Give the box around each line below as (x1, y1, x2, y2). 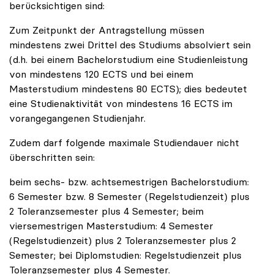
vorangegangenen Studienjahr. (9, 112, 146, 125)
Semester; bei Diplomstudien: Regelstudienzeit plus (9, 249, 242, 262)
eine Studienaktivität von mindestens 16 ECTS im (9, 97, 232, 110)
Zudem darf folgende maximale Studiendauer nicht (9, 136, 239, 149)
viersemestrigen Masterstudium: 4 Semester (9, 220, 213, 232)
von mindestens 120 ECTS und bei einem (9, 68, 193, 81)
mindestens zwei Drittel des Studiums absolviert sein (9, 39, 251, 51)
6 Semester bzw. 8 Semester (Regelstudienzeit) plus (9, 190, 250, 203)
